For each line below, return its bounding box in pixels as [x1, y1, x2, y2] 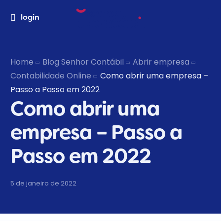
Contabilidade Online [10, 70, 92, 81]
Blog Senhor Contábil [42, 56, 124, 68]
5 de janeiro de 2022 [10, 179, 77, 187]
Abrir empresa [133, 56, 190, 68]
